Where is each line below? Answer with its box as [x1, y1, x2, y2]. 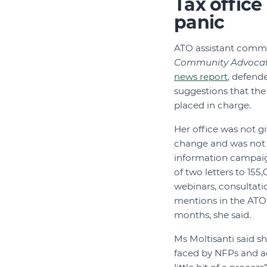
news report [174, 70, 228, 82]
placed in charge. [174, 99, 251, 111]
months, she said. [174, 209, 251, 221]
